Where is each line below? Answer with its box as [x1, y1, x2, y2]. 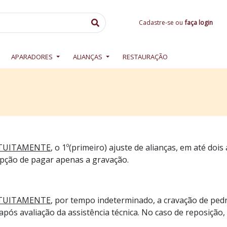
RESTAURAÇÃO [123, 52, 168, 61]
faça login [185, 18, 213, 27]
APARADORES [11, 52, 55, 61]
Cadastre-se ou [139, 18, 183, 27]
